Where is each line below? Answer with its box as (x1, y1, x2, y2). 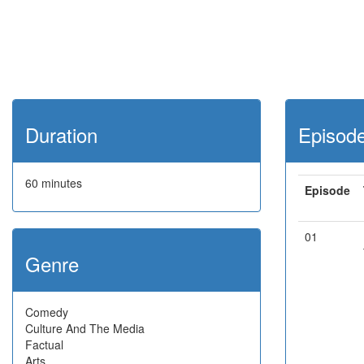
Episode (305, 182, 350, 198)
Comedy (25, 304, 68, 320)
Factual (25, 336, 63, 353)
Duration (25, 120, 97, 149)
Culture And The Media (25, 320, 145, 336)
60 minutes (25, 175, 82, 191)
